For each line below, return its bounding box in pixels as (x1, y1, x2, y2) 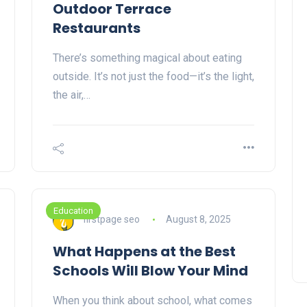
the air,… (53, 88, 90, 102)
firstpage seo (83, 213, 140, 225)
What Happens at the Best (53, 242, 236, 262)
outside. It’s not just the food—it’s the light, (53, 70, 254, 84)
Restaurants (53, 19, 140, 38)
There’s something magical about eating (53, 51, 242, 65)
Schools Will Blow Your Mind (53, 261, 248, 281)
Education (53, 206, 93, 217)
